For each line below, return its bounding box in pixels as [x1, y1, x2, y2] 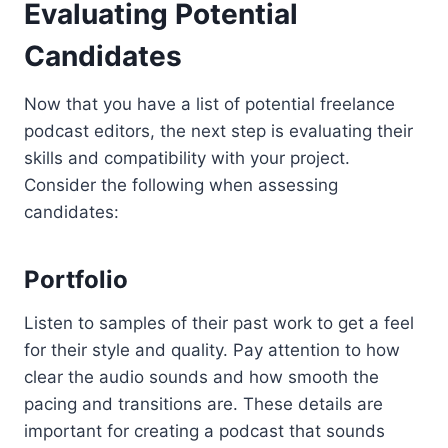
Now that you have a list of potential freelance [24, 94, 395, 115]
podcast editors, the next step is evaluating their [24, 121, 413, 142]
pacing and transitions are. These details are [24, 394, 383, 415]
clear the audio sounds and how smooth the [24, 367, 379, 388]
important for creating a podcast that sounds [24, 421, 385, 442]
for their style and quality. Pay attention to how [24, 340, 400, 361]
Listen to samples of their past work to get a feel [24, 313, 414, 334]
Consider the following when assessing [24, 175, 338, 196]
